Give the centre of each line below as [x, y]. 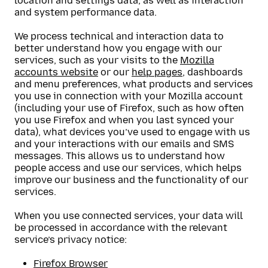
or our [115, 72]
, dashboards [213, 72]
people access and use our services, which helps [128, 168]
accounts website [56, 72]
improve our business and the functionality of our [131, 180]
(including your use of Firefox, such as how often [129, 108]
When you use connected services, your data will [129, 216]
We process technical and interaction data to [119, 36]
